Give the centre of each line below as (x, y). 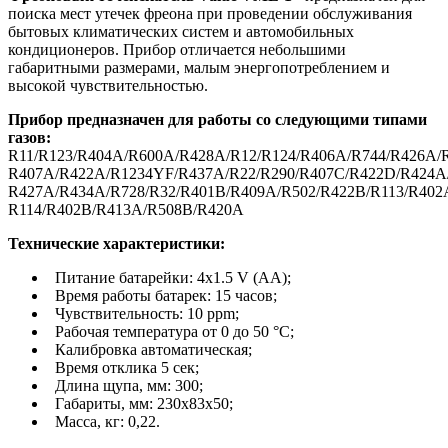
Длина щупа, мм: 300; (129, 385)
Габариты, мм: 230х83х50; (144, 403)
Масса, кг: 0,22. (107, 421)
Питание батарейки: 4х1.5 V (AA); (173, 277)
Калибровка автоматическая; (153, 349)
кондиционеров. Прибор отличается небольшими (177, 49)
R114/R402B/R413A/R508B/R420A (126, 209)
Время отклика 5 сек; (127, 367)
